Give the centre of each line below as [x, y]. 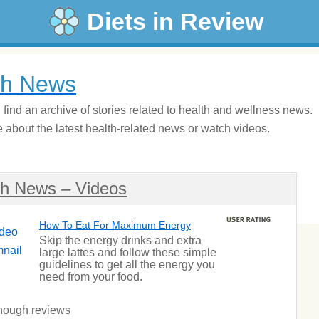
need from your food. [91, 277]
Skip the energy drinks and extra [120, 240]
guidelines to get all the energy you [127, 265]
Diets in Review [175, 21]
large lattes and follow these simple [128, 252]
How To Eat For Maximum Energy [115, 225]
